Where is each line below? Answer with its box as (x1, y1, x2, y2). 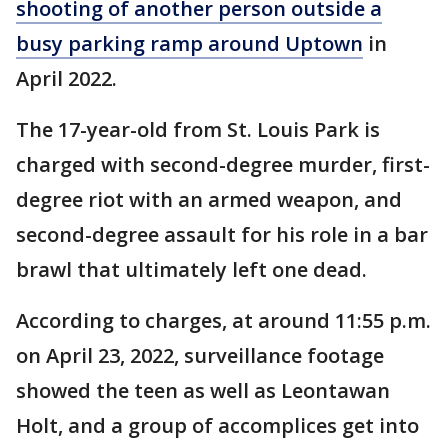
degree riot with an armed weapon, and (16, 186, 402, 213)
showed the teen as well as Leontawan (16, 377, 390, 404)
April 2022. (16, 65, 117, 92)
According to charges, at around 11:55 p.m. (16, 307, 431, 334)
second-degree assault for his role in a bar (16, 221, 428, 248)
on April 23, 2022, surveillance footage (16, 342, 384, 369)
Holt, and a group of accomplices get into (16, 412, 419, 439)
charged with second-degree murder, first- (16, 151, 430, 178)
